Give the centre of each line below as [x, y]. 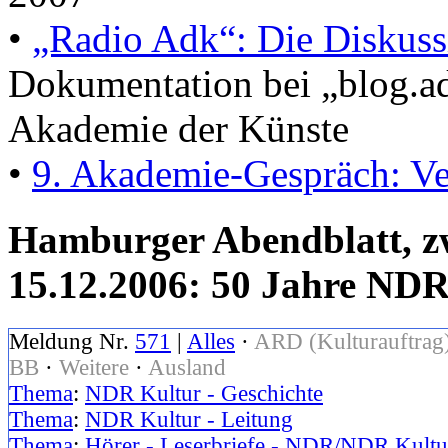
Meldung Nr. [72, 342]
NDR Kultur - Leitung [189, 420]
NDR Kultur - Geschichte [204, 394]
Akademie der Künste [178, 128]
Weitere [94, 368]
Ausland [187, 368]
